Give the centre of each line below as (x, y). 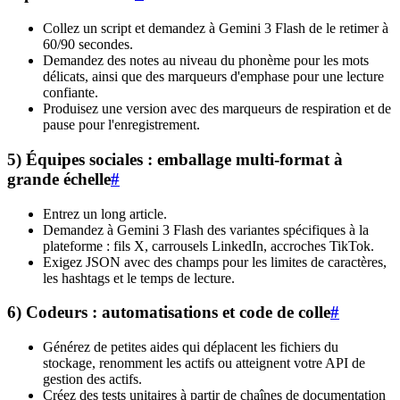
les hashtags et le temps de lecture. (139, 278)
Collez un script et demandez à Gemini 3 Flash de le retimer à (216, 29)
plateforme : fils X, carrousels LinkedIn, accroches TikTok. (208, 246)
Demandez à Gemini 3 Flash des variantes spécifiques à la (206, 229)
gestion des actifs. (92, 379)
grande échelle (59, 179)
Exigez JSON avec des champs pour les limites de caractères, (215, 262)
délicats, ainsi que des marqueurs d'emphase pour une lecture (213, 77)
